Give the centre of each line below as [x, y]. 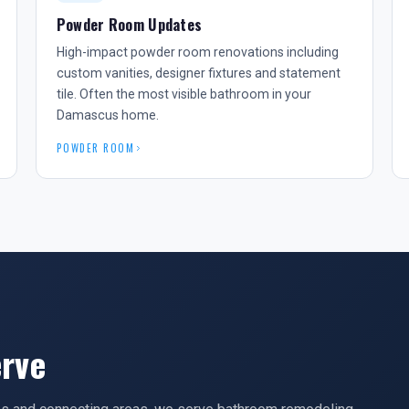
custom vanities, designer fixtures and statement [198, 73]
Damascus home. [107, 115]
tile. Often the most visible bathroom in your [184, 94]
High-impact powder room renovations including [197, 52]
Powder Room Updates [129, 25]
